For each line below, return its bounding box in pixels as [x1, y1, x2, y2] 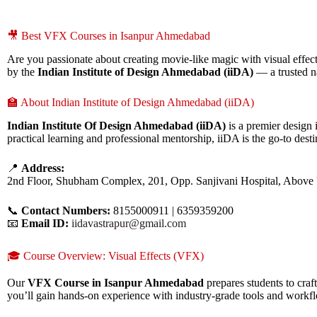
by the [7, 65, 38, 78]
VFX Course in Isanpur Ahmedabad [28, 277, 204, 289]
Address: [21, 161, 64, 174]
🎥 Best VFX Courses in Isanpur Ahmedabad [7, 30, 210, 42]
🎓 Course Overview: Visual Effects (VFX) [7, 249, 204, 262]
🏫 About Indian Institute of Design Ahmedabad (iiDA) [7, 96, 254, 108]
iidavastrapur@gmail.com [71, 217, 186, 229]
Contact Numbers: [21, 204, 110, 217]
